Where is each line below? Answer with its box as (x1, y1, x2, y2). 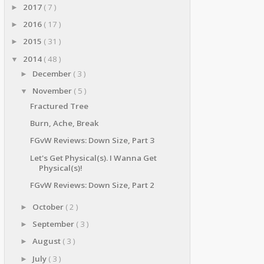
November (32, 85, 74, 97)
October (32, 201, 65, 212)
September (32, 218, 76, 229)
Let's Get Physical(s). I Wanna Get (30, 152, 157, 163)
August (32, 236, 62, 247)
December (32, 68, 73, 80)
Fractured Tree (30, 100, 89, 111)
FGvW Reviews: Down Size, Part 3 (30, 135, 155, 146)
